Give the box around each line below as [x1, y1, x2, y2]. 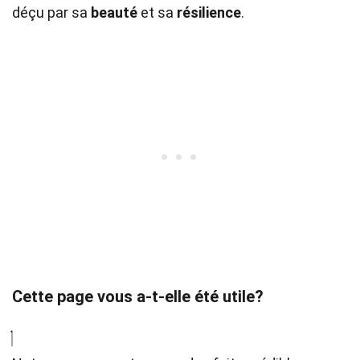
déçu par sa [12, 4, 91, 21]
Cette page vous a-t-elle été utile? [12, 287, 264, 306]
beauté [91, 4, 137, 21]
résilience [177, 4, 241, 21]
